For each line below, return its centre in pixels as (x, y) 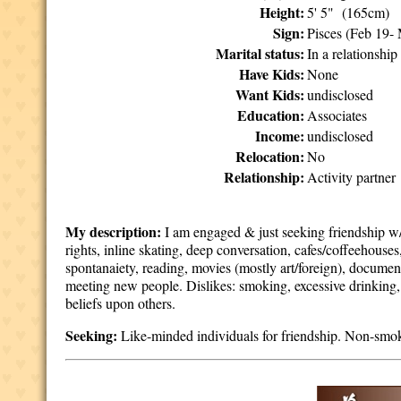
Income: (280, 136)
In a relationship (353, 53)
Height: (282, 12)
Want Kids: (270, 94)
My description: (114, 231)
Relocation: (270, 156)
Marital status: (260, 53)
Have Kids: (272, 74)
